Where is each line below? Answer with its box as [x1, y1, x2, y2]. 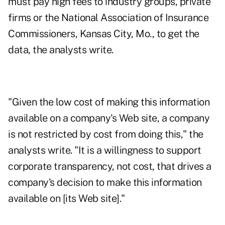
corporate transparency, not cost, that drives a [8, 160, 211, 173]
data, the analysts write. [8, 44, 114, 56]
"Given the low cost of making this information [8, 96, 209, 108]
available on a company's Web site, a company [8, 112, 209, 125]
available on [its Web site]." [8, 192, 125, 205]
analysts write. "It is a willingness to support [8, 144, 201, 157]
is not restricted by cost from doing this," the [8, 128, 203, 141]
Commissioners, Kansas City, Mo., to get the [8, 28, 199, 40]
